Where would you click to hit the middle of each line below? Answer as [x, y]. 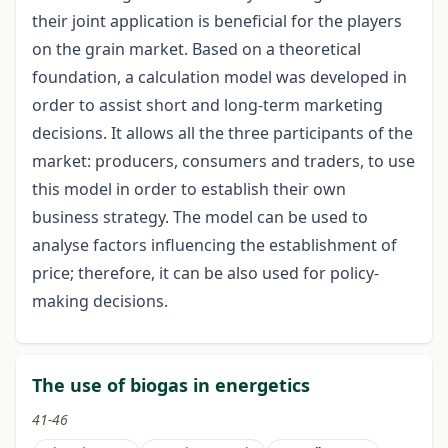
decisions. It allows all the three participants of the [222, 133]
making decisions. [100, 301]
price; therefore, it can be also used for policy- [205, 273]
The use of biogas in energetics [171, 385]
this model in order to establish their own [189, 189]
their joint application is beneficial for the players [217, 21]
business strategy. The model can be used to [200, 217]
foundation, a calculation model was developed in [219, 77]
